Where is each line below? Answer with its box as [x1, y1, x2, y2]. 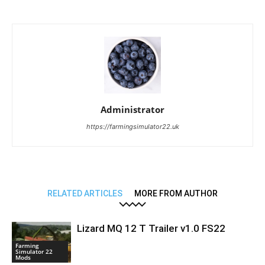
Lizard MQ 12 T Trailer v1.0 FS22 [77, 222, 225, 235]
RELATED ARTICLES [47, 189, 122, 199]
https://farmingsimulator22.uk [86, 122, 179, 131]
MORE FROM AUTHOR [134, 189, 218, 199]
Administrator [101, 104, 164, 116]
